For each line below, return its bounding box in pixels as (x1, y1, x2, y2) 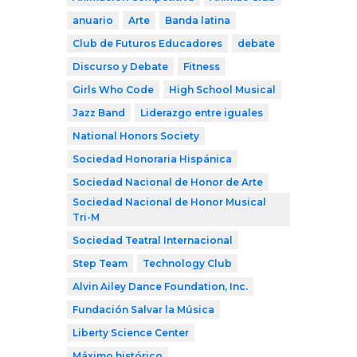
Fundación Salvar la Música (73, 304, 214, 316)
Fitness (183, 61, 220, 73)
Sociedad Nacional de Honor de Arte (73, 176, 263, 189)
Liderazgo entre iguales (140, 107, 263, 120)
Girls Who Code (73, 84, 154, 96)
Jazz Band (73, 107, 125, 120)
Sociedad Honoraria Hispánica (73, 153, 232, 166)
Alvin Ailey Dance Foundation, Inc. (73, 280, 248, 293)
